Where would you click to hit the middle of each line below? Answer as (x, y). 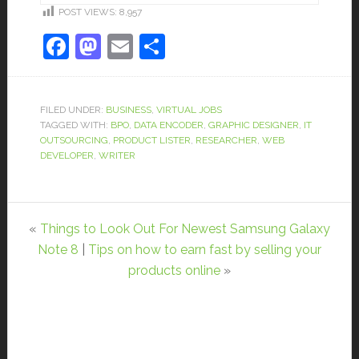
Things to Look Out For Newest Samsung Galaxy (185, 228)
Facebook (126, 46)
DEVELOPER (67, 155)
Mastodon (159, 46)
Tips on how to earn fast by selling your (204, 249)
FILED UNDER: (73, 109)
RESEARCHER (226, 140)
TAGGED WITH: (75, 125)
